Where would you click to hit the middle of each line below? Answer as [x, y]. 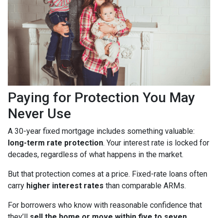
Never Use [39, 114]
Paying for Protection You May [101, 98]
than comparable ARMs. [145, 186]
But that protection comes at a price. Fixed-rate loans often [108, 174]
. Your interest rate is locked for [156, 143]
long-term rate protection [55, 143]
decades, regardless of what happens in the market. [96, 155]
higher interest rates [65, 186]
